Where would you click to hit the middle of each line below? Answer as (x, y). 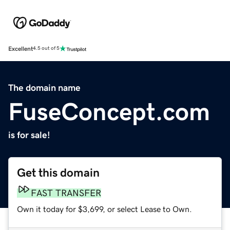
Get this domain (58, 172)
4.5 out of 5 (46, 49)
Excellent (21, 49)
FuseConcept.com (109, 111)
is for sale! (29, 135)
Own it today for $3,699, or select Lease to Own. (104, 209)
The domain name (44, 88)
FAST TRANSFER (66, 193)
